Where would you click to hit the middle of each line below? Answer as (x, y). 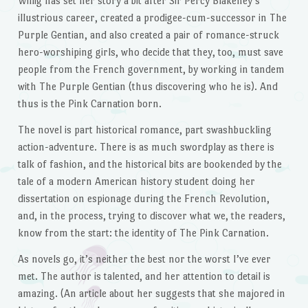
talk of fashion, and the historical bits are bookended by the (150, 164)
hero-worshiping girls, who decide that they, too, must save (150, 52)
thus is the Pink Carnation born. (89, 104)
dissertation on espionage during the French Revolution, (143, 199)
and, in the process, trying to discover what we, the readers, (151, 216)
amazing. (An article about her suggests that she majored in (151, 293)
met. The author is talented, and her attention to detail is (144, 276)
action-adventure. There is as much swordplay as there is (146, 147)
